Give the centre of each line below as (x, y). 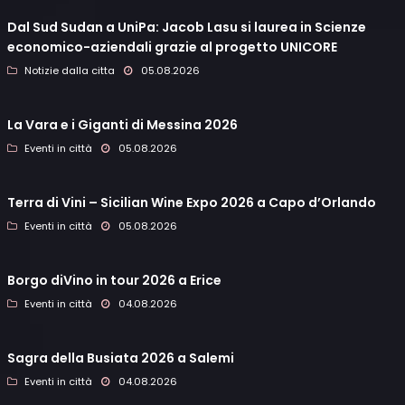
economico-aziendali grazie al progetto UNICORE (172, 47)
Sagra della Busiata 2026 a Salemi (121, 358)
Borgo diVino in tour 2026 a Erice (114, 281)
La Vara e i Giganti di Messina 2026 (122, 125)
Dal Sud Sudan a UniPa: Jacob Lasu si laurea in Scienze (187, 28)
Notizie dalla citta (70, 71)
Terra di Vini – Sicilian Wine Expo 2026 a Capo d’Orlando (192, 203)
